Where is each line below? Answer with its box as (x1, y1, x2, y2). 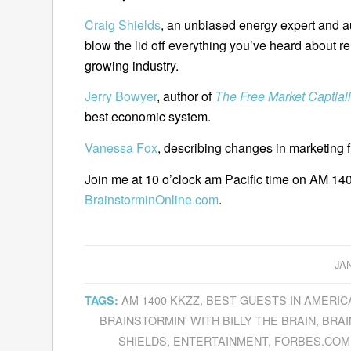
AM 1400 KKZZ (121, 291, 201, 309)
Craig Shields (85, 15, 161, 34)
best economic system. (85, 107, 211, 126)
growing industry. (85, 56, 179, 74)
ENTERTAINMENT (172, 332, 268, 349)
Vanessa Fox (85, 138, 157, 157)
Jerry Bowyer (85, 87, 157, 106)
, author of (157, 87, 212, 106)
